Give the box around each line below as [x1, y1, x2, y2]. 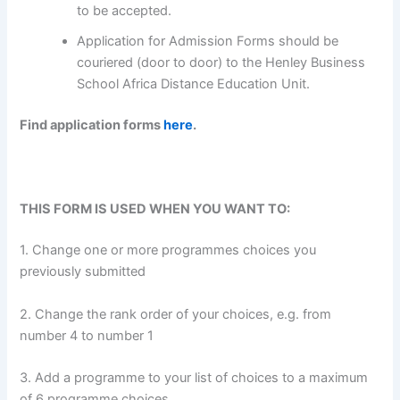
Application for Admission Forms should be [77, 32, 339, 49]
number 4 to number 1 [20, 327, 154, 344]
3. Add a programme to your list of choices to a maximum [20, 369, 369, 386]
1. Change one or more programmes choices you [20, 242, 317, 259]
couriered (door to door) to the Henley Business [77, 54, 366, 71]
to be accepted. [77, 2, 172, 19]
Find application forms [20, 116, 164, 133]
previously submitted [20, 263, 146, 280]
